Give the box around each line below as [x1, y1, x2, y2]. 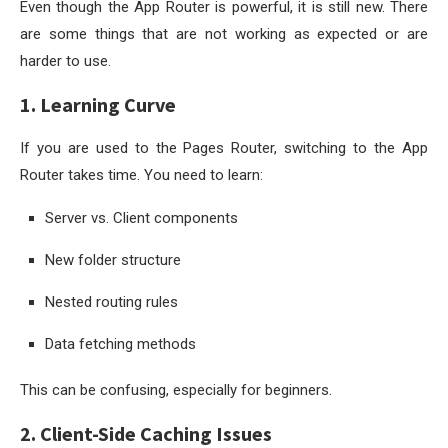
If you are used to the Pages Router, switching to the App [20, 138, 428, 157]
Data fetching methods [45, 334, 196, 353]
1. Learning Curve [20, 91, 176, 117]
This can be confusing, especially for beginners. [20, 380, 332, 399]
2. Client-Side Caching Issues [20, 420, 272, 446]
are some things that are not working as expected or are [20, 24, 428, 43]
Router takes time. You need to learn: [20, 165, 263, 184]
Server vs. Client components [45, 208, 238, 227]
